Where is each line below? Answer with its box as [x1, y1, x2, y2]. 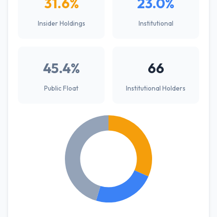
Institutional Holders [126, 84, 186, 93]
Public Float [44, 84, 78, 93]
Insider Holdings [37, 19, 85, 28]
